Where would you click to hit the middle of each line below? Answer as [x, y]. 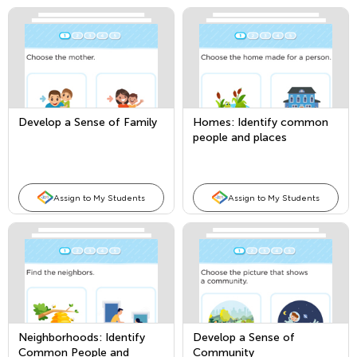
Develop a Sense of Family [88, 122]
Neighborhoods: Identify [82, 337]
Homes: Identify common [261, 122]
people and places [240, 137]
